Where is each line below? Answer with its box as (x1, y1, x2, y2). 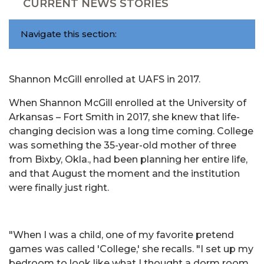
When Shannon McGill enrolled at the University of (9, 97, 246, 108)
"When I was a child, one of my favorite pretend (9, 229, 234, 240)
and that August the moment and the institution (9, 168, 240, 179)
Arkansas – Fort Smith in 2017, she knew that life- (9, 111, 240, 123)
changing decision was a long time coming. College (9, 126, 253, 137)
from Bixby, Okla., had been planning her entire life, (9, 154, 247, 165)
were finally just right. (9, 182, 111, 193)
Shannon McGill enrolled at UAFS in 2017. (9, 74, 200, 85)
